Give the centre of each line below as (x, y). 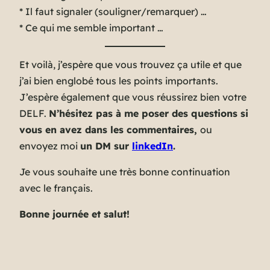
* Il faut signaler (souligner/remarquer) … (113, 12)
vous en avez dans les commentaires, (110, 130)
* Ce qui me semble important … (91, 28)
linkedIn (152, 146)
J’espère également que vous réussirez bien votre (133, 97)
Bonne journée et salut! (74, 214)
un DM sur (106, 146)
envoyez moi (50, 146)
